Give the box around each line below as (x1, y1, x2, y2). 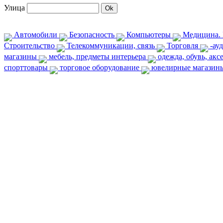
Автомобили (12, 30, 59, 39)
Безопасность (67, 30, 116, 39)
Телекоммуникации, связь (65, 41, 157, 50)
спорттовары (4, 63, 50, 72)
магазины (4, 52, 39, 61)
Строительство (4, 41, 57, 50)
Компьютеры (124, 30, 173, 39)
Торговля (165, 41, 200, 50)
